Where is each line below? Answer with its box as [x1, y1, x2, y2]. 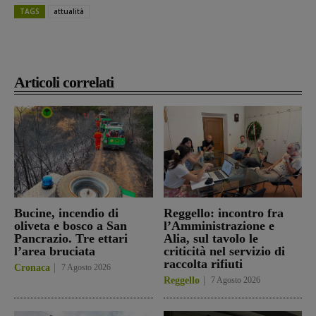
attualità [54, 6, 84, 16]
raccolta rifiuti [163, 256, 243, 271]
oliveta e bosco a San [14, 218, 127, 233]
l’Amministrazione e [163, 218, 274, 233]
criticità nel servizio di [163, 243, 285, 258]
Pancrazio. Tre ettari [14, 231, 128, 245]
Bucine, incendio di [14, 205, 119, 220]
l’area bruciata [14, 243, 95, 258]
